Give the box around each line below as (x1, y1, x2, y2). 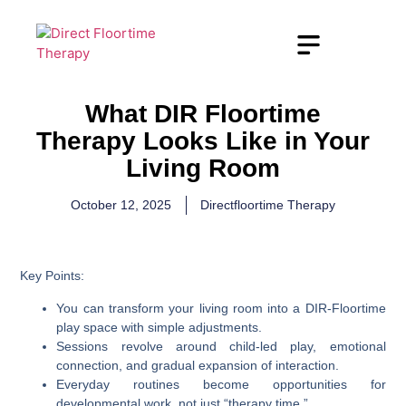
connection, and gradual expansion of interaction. (56, 357, 340, 372)
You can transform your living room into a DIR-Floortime (56, 300, 386, 315)
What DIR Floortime (85, 99, 321, 128)
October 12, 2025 (71, 197, 171, 212)
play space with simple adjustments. (56, 319, 263, 334)
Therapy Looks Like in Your (36, 126, 370, 155)
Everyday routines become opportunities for (56, 376, 386, 391)
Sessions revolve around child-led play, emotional (56, 338, 386, 353)
